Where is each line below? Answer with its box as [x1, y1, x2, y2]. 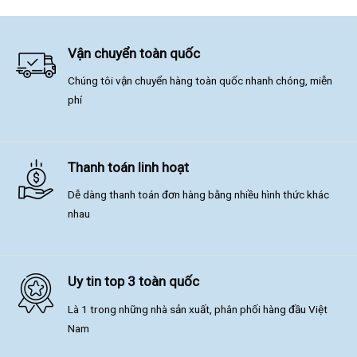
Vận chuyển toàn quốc [68, 45, 201, 61]
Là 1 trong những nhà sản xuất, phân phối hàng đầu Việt [68, 302, 328, 316]
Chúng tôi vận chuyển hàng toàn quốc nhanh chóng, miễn [68, 74, 333, 88]
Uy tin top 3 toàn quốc [68, 273, 200, 290]
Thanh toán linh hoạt [68, 159, 190, 175]
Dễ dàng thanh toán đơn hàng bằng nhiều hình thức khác [68, 188, 330, 202]
